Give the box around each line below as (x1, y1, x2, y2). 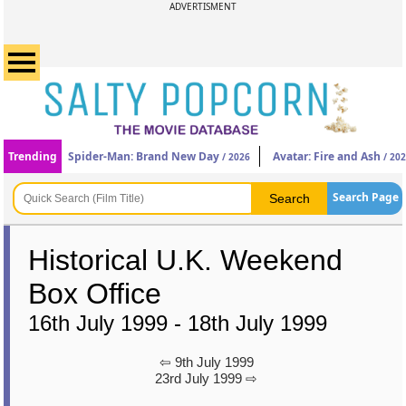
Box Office (28, 277, 162, 310)
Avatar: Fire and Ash (273, 149, 382, 164)
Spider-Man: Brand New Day (68, 149, 220, 164)
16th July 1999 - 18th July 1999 (28, 311, 328, 335)
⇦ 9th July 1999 (159, 354, 254, 370)
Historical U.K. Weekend (28, 244, 343, 276)
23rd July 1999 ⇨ (155, 371, 257, 386)
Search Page (332, 189, 399, 205)
